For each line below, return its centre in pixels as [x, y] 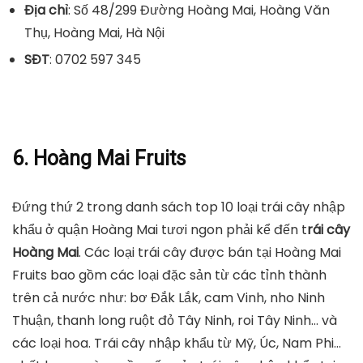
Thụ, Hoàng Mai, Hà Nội [94, 32]
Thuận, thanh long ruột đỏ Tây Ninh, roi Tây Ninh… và [175, 320]
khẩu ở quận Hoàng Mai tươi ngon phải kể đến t [160, 229]
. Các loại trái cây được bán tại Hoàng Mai [210, 252]
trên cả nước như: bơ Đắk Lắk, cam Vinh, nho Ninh [169, 297]
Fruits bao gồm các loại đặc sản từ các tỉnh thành [169, 275]
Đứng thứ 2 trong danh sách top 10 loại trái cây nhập [179, 207]
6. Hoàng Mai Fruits [99, 158]
